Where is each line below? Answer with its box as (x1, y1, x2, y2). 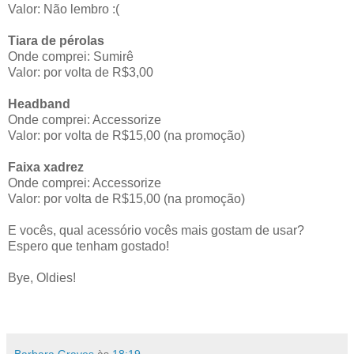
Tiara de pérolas (8, 33, 104, 47)
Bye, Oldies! (8, 270, 76, 284)
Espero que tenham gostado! (8, 239, 169, 253)
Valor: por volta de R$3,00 (8, 65, 153, 79)
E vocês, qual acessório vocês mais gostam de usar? (8, 223, 304, 237)
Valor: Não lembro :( (8, 2, 119, 16)
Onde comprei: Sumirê (8, 49, 134, 63)
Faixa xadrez (8, 160, 84, 174)
